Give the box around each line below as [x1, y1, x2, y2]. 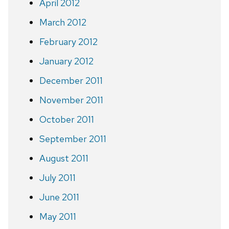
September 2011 [39, 132, 106, 145]
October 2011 [39, 113, 94, 125]
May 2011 [39, 210, 76, 222]
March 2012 [39, 16, 86, 28]
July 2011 [39, 171, 76, 184]
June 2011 [39, 191, 79, 203]
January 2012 [39, 55, 94, 67]
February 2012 [39, 35, 98, 48]
